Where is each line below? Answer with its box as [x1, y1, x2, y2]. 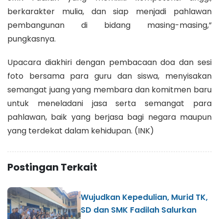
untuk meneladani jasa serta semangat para [7, 97, 212, 109]
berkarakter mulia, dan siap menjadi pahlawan [7, 5, 212, 17]
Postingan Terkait [7, 160, 97, 174]
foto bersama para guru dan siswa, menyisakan [7, 70, 212, 82]
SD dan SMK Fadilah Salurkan [81, 204, 197, 216]
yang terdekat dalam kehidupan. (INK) [7, 125, 154, 136]
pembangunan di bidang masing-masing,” [7, 19, 212, 31]
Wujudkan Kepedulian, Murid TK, [81, 192, 208, 203]
